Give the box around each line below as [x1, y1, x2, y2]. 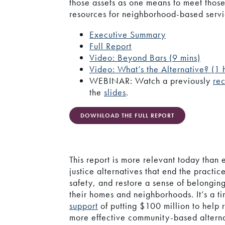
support [69, 200, 98, 212]
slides [104, 86, 127, 98]
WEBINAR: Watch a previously [89, 75, 213, 87]
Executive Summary [89, 29, 166, 41]
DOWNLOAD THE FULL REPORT [80, 111, 175, 120]
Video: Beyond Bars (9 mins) [89, 52, 201, 64]
